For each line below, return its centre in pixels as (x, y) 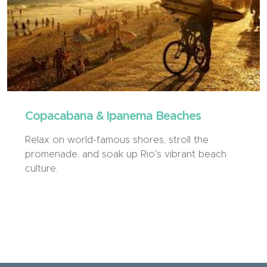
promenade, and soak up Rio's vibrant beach (126, 155)
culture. (41, 169)
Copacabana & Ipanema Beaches (113, 117)
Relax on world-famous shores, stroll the (117, 140)
